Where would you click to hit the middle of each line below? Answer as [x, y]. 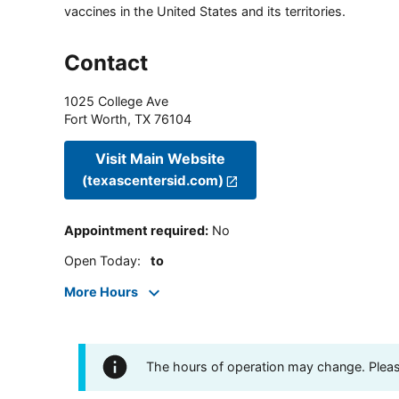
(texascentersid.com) [153, 181]
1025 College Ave [116, 101]
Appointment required [134, 231]
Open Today [101, 261]
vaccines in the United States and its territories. [205, 11]
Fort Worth [96, 118]
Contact [106, 62]
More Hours [101, 291]
